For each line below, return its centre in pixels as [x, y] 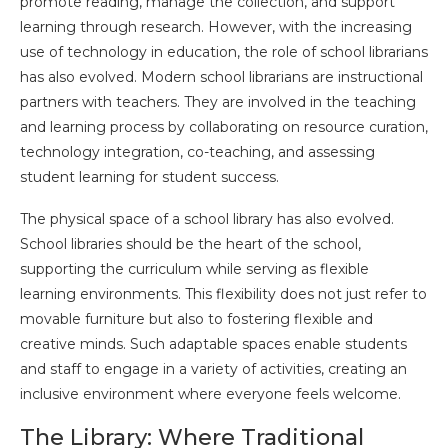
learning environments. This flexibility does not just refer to [223, 293]
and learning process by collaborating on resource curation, [224, 126]
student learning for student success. [149, 176]
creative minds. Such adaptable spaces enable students [213, 343]
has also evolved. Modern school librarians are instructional [221, 76]
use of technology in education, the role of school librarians [224, 51]
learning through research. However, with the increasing [216, 26]
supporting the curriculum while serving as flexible [194, 268]
